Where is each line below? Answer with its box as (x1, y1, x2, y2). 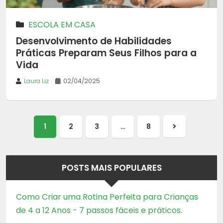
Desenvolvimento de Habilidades (16, 34, 172, 48)
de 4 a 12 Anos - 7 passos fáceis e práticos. (16, 204, 182, 216)
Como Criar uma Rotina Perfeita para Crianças (16, 191, 198, 203)
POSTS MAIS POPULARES (61, 161, 162, 174)
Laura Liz (24, 77, 49, 86)
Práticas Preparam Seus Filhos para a (16, 46, 197, 60)
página (174, 146, 200, 157)
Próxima (174, 129, 204, 139)
